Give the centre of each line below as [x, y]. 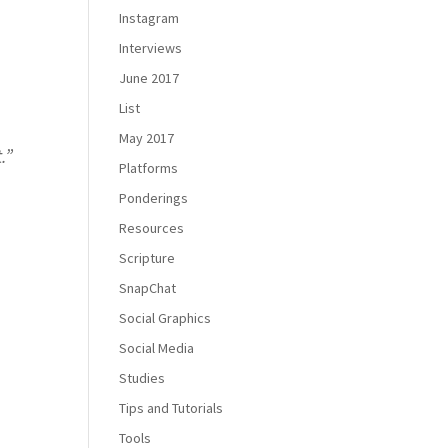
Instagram [149, 18]
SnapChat [148, 288]
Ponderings [154, 198]
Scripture [147, 258]
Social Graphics [165, 318]
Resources [152, 228]
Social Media [157, 348]
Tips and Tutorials [171, 408]
